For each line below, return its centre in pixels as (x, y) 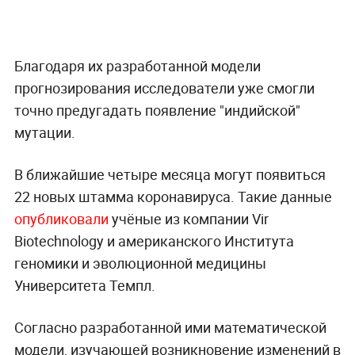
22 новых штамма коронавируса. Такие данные (173, 197)
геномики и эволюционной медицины (140, 263)
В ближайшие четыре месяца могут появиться (170, 175)
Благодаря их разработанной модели (137, 66)
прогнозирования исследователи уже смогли (164, 88)
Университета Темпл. (84, 286)
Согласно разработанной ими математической (170, 328)
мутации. (44, 133)
